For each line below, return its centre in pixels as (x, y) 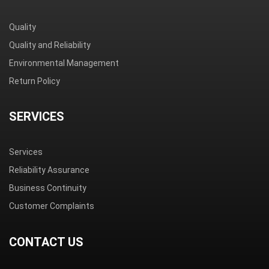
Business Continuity (48, 188)
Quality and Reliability (50, 45)
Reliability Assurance (49, 170)
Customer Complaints (52, 206)
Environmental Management (64, 63)
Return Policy (35, 81)
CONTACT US (46, 242)
